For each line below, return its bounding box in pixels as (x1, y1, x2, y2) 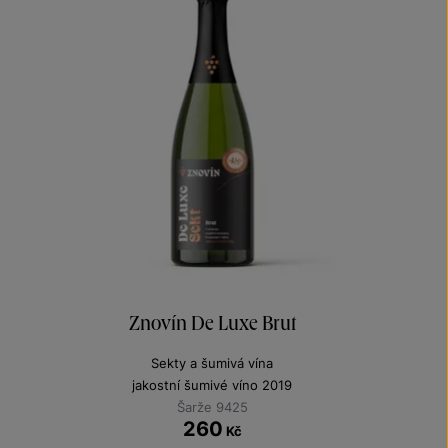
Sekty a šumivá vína (151, 355, 274, 372)
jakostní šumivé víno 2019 (132, 377, 293, 394)
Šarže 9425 (176, 399, 248, 416)
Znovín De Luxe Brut (128, 311, 296, 335)
